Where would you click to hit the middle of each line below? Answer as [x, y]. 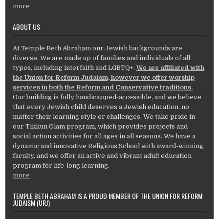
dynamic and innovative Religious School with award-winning [108, 146]
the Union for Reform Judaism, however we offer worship [104, 78]
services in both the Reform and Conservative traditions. [103, 88]
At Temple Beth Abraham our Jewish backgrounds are [98, 48]
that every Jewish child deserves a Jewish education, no [101, 107]
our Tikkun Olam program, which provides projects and [100, 127]
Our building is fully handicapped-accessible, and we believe [107, 97]
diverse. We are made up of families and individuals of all [102, 58]
